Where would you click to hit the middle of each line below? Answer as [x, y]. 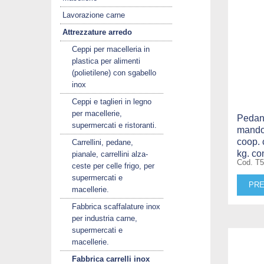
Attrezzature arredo [97, 32]
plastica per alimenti [106, 61]
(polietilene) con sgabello [114, 72]
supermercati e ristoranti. [114, 125]
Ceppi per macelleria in [111, 49]
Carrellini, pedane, [103, 142]
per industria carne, [105, 218]
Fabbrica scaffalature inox [116, 206]
